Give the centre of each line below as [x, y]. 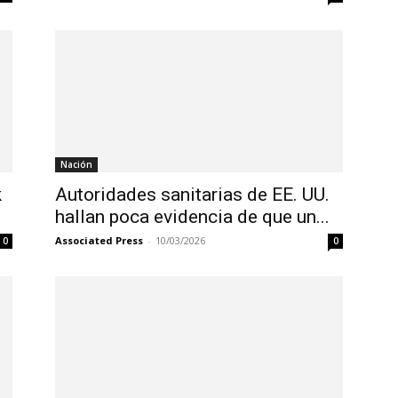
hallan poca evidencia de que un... [192, 217]
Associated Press [99, 241]
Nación [76, 165]
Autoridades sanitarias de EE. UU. [192, 195]
